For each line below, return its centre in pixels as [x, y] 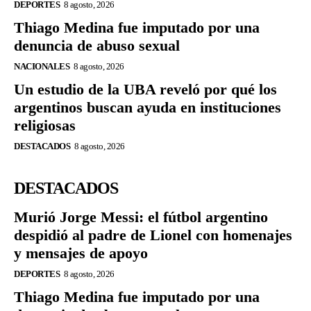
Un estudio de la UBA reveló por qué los [145, 90]
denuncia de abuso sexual [97, 46]
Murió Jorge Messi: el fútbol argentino [141, 217]
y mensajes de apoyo [81, 253]
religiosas [45, 126]
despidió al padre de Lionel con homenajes [153, 235]
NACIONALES [42, 67]
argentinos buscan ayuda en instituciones [148, 108]
